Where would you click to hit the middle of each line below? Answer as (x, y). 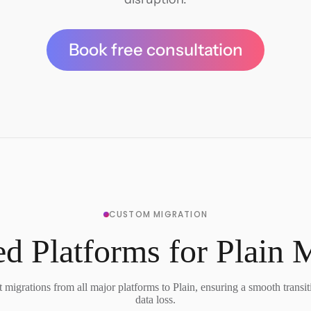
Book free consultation (155, 50)
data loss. (155, 300)
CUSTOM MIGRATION (158, 214)
